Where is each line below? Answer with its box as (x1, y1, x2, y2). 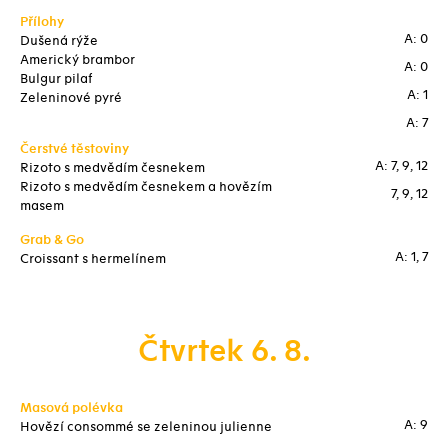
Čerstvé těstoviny (20, 141, 129, 157)
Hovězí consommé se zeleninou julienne (20, 419, 272, 435)
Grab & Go (20, 232, 84, 248)
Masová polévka (20, 400, 123, 416)
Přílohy (20, 14, 64, 30)
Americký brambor (20, 52, 135, 68)
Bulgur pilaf (20, 71, 92, 87)
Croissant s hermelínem (20, 251, 166, 267)
